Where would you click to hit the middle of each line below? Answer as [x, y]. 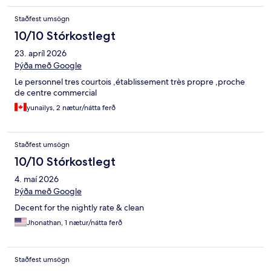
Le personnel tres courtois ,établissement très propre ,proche [130, 82]
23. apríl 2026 [41, 54]
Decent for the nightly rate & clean [79, 208]
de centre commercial [56, 93]
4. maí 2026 [37, 179]
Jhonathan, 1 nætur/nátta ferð [74, 223]
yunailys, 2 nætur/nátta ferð [71, 108]
